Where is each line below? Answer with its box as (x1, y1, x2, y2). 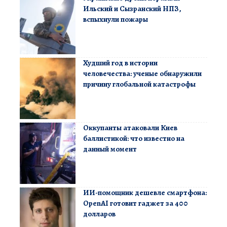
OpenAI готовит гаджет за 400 (83, 198, 188, 208)
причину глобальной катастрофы (83, 79, 196, 89)
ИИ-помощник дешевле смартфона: (83, 187, 207, 198)
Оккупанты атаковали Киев (83, 122, 177, 133)
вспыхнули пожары (83, 14, 148, 24)
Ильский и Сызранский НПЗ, (83, 3, 181, 14)
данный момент (83, 143, 137, 154)
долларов (83, 208, 116, 219)
